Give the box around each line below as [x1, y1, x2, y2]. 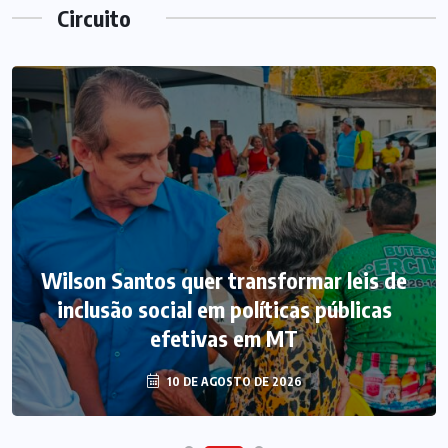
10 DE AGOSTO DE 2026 [163, 373, 302, 389]
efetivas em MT [150, 323, 298, 352]
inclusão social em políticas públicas [56, 294, 392, 323]
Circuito [57, 3, 131, 32]
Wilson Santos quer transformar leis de [41, 265, 407, 294]
